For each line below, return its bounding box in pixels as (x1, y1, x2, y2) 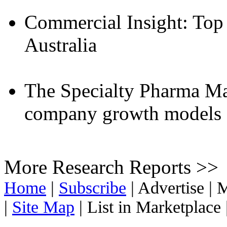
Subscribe (59, 178, 126, 198)
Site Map (12, 198, 74, 217)
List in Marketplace (83, 198, 225, 217)
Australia (24, 34, 97, 56)
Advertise (134, 178, 209, 198)
